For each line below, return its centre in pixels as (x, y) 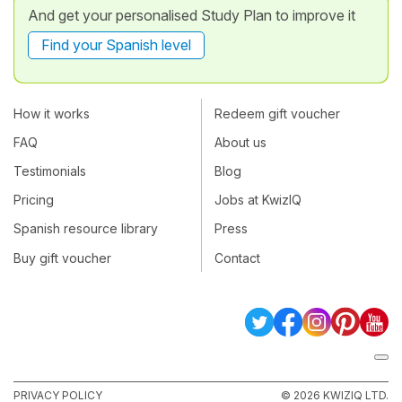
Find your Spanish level (116, 44)
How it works (52, 113)
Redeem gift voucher (277, 113)
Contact (237, 258)
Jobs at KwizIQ (258, 200)
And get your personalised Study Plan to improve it (192, 15)
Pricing (34, 200)
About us (240, 142)
